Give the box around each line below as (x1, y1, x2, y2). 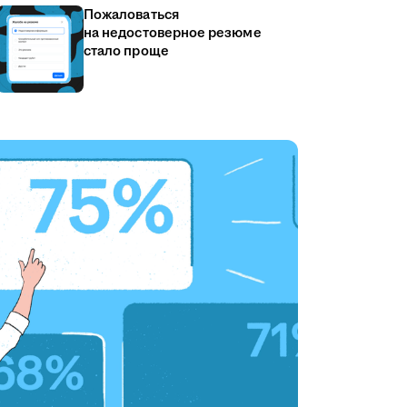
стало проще (84, 42, 169, 61)
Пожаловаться (84, 5, 179, 25)
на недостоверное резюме (84, 24, 262, 43)
